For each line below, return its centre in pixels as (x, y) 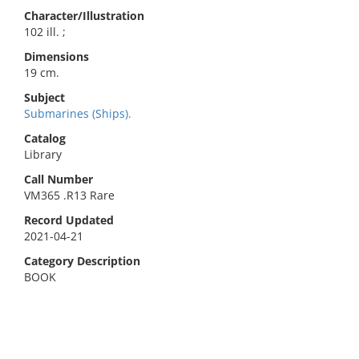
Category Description (82, 261)
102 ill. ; (45, 32)
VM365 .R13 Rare (69, 195)
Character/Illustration (84, 16)
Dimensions (56, 56)
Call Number (58, 179)
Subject (44, 97)
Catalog (45, 138)
